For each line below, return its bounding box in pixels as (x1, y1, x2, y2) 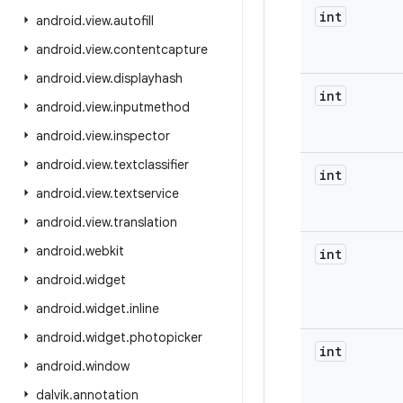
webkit (85, 243, 124, 259)
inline (130, 300, 159, 317)
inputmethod (113, 99, 190, 115)
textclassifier (113, 157, 189, 173)
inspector (113, 128, 170, 144)
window (85, 358, 130, 374)
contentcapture (113, 41, 208, 58)
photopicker (130, 329, 202, 345)
